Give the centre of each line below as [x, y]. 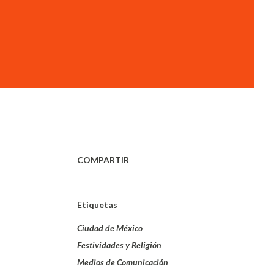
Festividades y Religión [119, 245]
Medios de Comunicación [123, 262]
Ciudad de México [110, 228]
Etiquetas [97, 205]
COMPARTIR [103, 160]
